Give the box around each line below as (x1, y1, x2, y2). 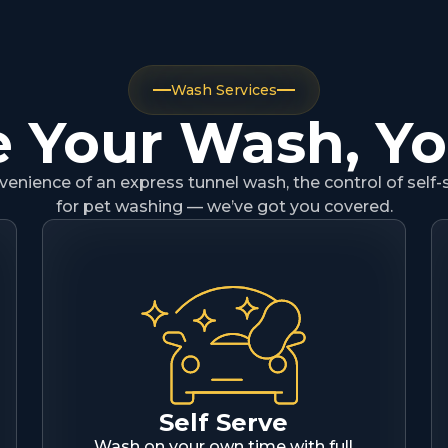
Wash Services (171, 81, 277, 99)
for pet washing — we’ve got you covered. (55, 197, 393, 216)
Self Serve (159, 408, 289, 437)
